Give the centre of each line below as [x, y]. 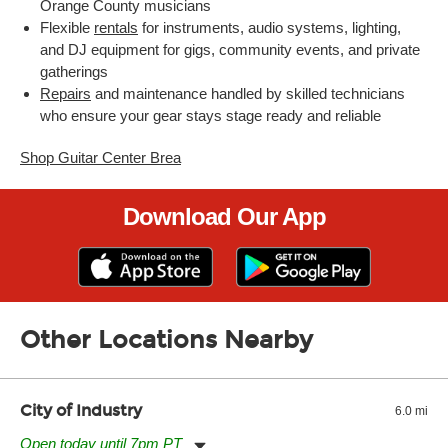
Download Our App [224, 216]
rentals [116, 27]
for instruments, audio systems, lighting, [269, 27]
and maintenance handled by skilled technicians [248, 93]
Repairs [65, 93]
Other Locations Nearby [166, 340]
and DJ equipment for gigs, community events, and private [230, 49]
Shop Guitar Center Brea [100, 157]
